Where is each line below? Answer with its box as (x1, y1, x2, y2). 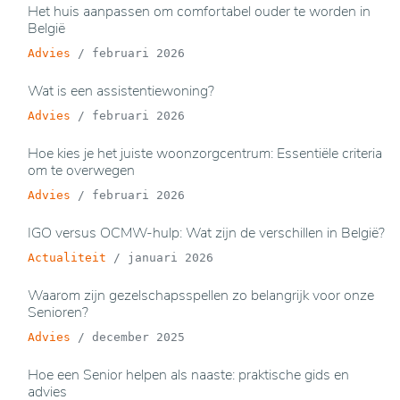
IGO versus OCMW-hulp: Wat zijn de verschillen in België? (28, 223, 385, 243)
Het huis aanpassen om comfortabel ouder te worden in (28, 2, 371, 21)
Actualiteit (28, 251, 106, 264)
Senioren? (28, 303, 88, 322)
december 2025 (92, 330, 185, 344)
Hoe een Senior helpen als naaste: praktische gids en (28, 365, 349, 385)
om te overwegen (28, 161, 135, 180)
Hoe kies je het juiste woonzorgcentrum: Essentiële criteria (28, 144, 382, 163)
